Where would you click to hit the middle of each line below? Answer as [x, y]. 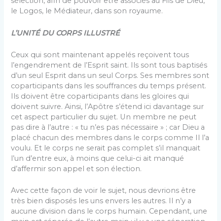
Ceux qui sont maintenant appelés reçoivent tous [100, 55]
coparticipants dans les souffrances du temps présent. [109, 86]
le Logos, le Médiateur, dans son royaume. [87, 11]
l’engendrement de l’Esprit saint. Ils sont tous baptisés [109, 65]
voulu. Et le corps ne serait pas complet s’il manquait [106, 148]
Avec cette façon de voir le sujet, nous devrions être [104, 191]
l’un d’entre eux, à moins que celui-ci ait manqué [98, 158]
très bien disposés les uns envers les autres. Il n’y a [101, 201]
